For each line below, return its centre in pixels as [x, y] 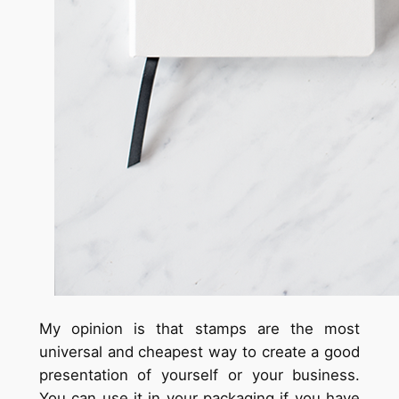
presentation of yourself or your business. [199, 375]
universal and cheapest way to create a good [199, 351]
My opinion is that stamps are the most [199, 328]
